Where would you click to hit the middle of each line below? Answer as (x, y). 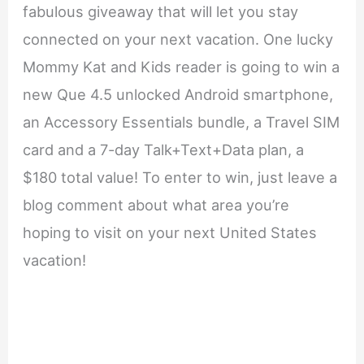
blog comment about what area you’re (156, 205)
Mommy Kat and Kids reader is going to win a (182, 67)
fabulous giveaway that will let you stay (161, 11)
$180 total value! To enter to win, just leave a (180, 177)
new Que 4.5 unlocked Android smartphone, (178, 94)
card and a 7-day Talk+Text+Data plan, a (164, 149)
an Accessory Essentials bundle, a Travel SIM (182, 122)
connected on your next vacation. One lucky (178, 39)
